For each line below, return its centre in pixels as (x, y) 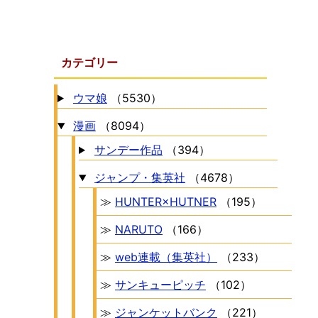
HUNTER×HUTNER (166, 202)
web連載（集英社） (166, 257)
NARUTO (139, 229)
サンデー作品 (128, 150)
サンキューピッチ (160, 285)
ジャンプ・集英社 (139, 177)
